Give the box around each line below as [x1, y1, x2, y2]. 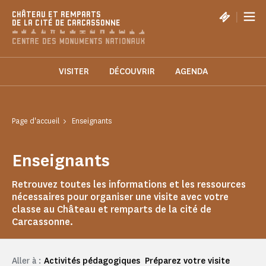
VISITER [58, 66, 89, 78]
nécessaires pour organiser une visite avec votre [12, 191, 229, 204]
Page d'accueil [12, 116, 59, 126]
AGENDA [175, 66, 208, 78]
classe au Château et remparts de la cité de [12, 203, 211, 216]
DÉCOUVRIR [109, 66, 155, 78]
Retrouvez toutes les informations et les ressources [12, 178, 246, 191]
